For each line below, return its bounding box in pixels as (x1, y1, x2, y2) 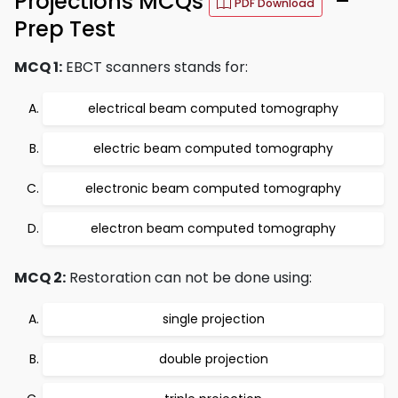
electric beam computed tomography (93, 139, 333, 157)
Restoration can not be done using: (66, 267, 312, 288)
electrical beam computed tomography (88, 99, 338, 117)
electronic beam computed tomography (85, 179, 341, 197)
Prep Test (14, 14, 115, 44)
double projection (158, 350, 268, 368)
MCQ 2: (14, 267, 66, 288)
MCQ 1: (14, 57, 62, 77)
